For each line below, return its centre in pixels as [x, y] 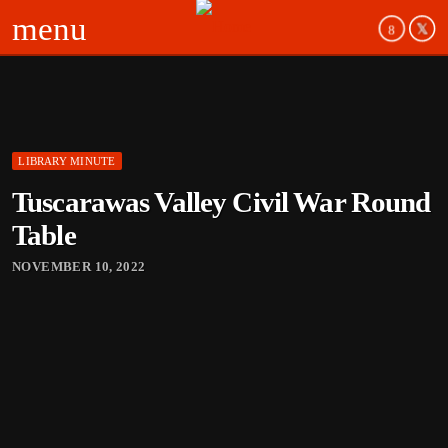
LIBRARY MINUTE [67, 161]
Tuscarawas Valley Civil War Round [221, 202]
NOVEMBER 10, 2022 [79, 266]
